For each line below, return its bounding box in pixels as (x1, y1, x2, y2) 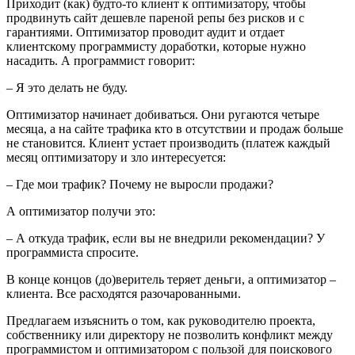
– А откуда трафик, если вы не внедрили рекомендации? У (6, 231, 325, 245)
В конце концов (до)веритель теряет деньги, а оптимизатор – (6, 272, 336, 286)
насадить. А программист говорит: (6, 53, 195, 67)
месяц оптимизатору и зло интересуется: (6, 150, 226, 164)
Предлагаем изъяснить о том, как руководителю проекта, (6, 313, 315, 327)
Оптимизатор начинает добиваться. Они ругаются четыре (6, 107, 319, 121)
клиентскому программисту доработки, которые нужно (6, 39, 306, 53)
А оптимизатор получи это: (6, 204, 155, 218)
